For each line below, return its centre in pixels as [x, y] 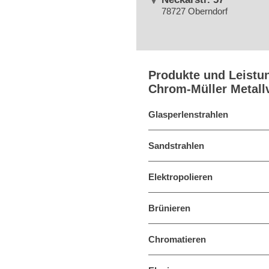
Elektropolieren [180, 177]
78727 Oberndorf [195, 11]
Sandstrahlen [176, 146]
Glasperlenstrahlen [188, 114]
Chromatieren [177, 239]
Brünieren [169, 208]
